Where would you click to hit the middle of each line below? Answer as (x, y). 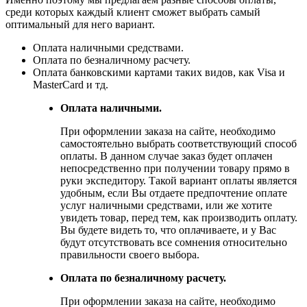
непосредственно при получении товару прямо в (175, 168)
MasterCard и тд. (71, 84)
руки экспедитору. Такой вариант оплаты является (179, 180)
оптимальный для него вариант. (80, 24)
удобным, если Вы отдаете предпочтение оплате (174, 193)
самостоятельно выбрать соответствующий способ (179, 143)
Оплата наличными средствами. (108, 47)
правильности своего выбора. (130, 254)
